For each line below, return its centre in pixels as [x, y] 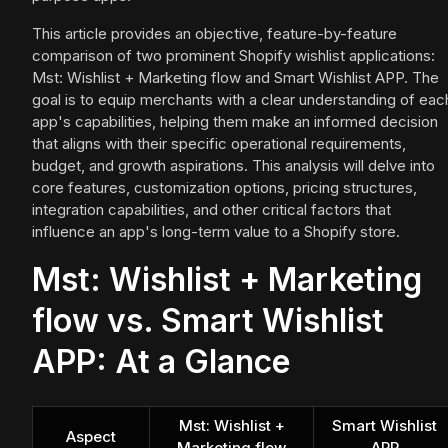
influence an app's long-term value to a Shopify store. [216, 232]
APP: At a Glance [161, 362]
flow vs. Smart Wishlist [208, 321]
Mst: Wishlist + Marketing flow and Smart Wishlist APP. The [235, 78]
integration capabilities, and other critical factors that [211, 210]
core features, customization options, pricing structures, [224, 188]
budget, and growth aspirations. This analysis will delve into [233, 166]
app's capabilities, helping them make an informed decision [235, 122]
